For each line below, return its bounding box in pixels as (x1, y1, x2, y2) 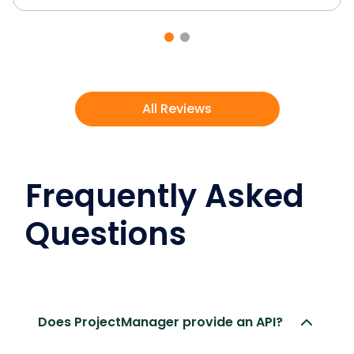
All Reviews (142, 100, 212, 119)
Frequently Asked (25, 174, 304, 219)
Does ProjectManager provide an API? (38, 313, 283, 332)
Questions (25, 212, 186, 257)
